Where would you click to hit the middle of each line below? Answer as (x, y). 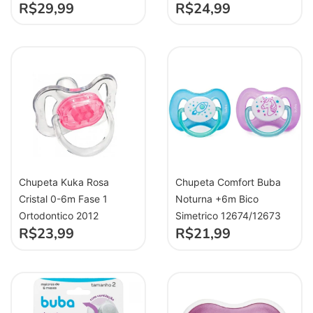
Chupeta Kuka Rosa (64, 182)
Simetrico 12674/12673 (228, 216)
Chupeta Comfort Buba (228, 182)
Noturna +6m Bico (217, 199)
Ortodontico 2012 (59, 216)
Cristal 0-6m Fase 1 (63, 199)
